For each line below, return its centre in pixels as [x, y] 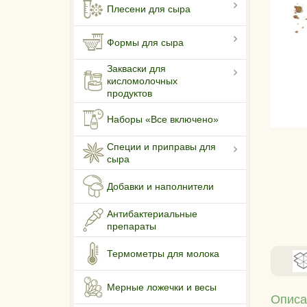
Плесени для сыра [149, 9]
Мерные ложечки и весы [162, 287]
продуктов [130, 94]
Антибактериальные [152, 214]
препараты [132, 226]
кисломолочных [142, 81]
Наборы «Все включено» [163, 120]
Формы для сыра [145, 43]
